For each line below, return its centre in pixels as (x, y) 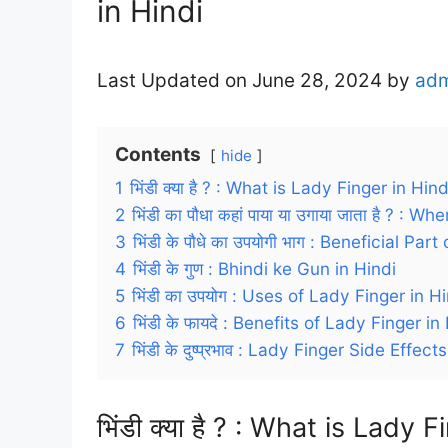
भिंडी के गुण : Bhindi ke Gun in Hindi (264, 268)
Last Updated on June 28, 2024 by (256, 80)
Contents (158, 154)
